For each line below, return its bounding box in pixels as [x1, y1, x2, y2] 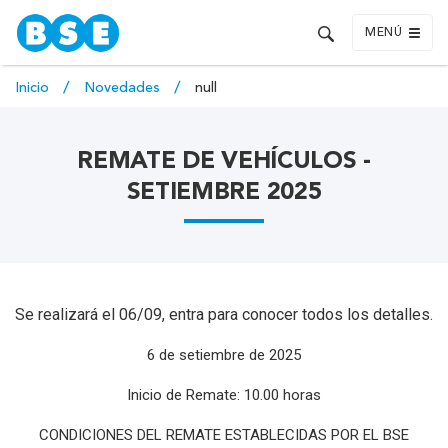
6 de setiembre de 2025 [147, 345, 301, 364]
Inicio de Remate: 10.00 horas [127, 385, 321, 404]
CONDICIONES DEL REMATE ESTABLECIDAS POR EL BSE [39, 425, 409, 444]
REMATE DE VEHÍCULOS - [77, 150, 371, 174]
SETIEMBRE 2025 [126, 181, 322, 205]
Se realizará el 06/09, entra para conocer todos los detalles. [15, 304, 433, 324]
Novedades [84, 81, 164, 95]
